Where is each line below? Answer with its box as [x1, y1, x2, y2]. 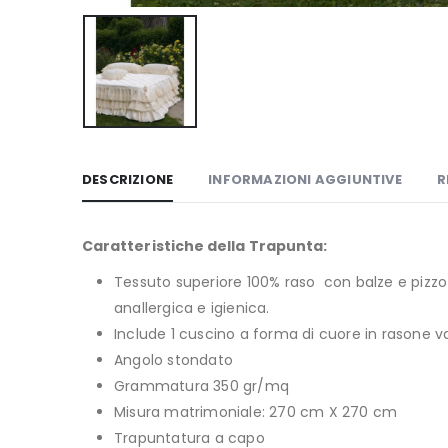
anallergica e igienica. [114, 298, 270, 319]
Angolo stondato [114, 350, 233, 371]
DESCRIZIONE [82, 170, 174, 190]
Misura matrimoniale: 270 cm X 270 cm [114, 402, 398, 423]
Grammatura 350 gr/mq [114, 376, 289, 397]
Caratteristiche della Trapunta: [82, 236, 328, 257]
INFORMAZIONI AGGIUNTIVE [208, 170, 402, 190]
